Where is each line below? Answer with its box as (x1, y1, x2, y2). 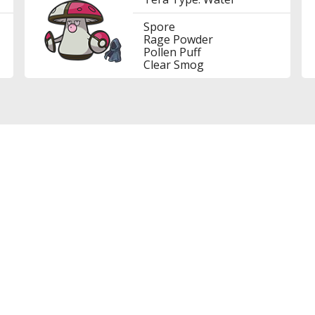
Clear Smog (143, 57, 204, 72)
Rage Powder (143, 32, 213, 47)
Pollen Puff (143, 44, 201, 60)
